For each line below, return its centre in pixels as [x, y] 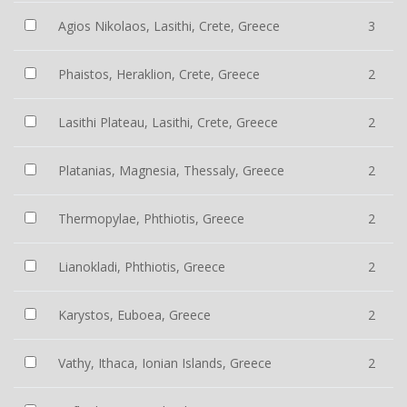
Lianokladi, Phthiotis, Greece [142, 267]
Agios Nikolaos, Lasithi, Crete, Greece [169, 26]
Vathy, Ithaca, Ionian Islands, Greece [165, 363]
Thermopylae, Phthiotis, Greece [151, 218]
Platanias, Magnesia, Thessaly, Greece [171, 170]
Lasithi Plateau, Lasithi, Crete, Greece [168, 122]
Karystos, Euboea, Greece [134, 315]
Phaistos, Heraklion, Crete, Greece [159, 74]
